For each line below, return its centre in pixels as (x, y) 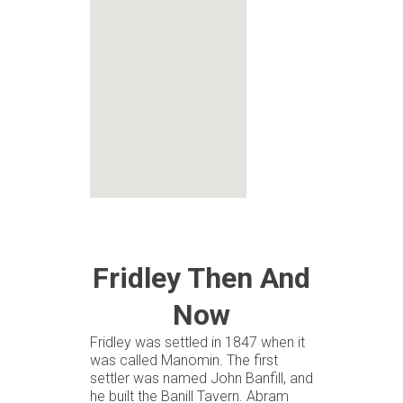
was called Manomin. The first (184, 360)
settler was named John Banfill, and (201, 378)
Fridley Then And (201, 278)
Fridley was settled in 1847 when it (197, 342)
